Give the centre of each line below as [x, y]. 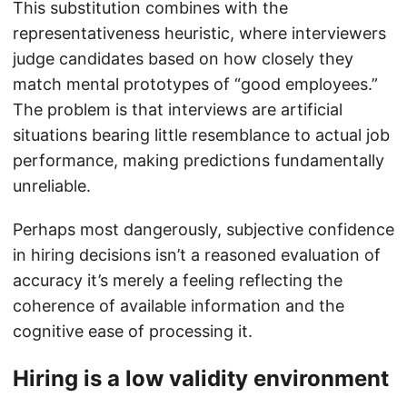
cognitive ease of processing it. [133, 332]
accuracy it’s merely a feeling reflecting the [178, 281]
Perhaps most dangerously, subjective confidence [203, 230]
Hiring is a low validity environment [201, 379]
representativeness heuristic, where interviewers [199, 34]
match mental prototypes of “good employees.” [195, 84]
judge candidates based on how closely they [183, 59]
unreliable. [52, 186]
